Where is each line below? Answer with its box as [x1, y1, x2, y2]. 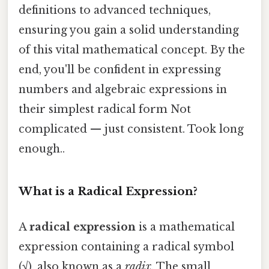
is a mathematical [136, 220, 235, 234]
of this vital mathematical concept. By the [19, 43, 245, 56]
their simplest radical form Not [19, 102, 191, 116]
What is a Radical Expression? [19, 184, 198, 198]
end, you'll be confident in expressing [19, 62, 221, 76]
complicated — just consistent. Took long [19, 122, 244, 136]
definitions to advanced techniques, [19, 3, 211, 17]
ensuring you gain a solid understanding [19, 23, 239, 37]
